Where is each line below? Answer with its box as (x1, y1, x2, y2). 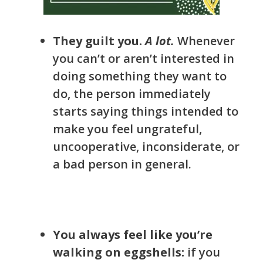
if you (187, 244, 220, 261)
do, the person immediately (53, 86, 211, 102)
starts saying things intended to (53, 103, 238, 120)
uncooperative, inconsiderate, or (53, 139, 240, 155)
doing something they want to (53, 68, 227, 85)
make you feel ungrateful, (53, 121, 202, 137)
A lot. (145, 33, 174, 49)
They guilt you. (53, 33, 145, 49)
